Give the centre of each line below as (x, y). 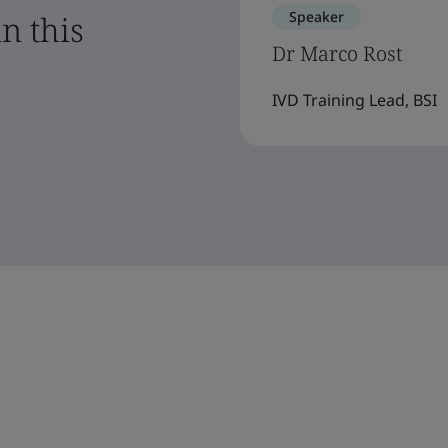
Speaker (316, 16)
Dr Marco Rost (337, 53)
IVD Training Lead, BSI (354, 100)
